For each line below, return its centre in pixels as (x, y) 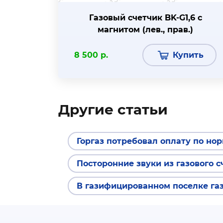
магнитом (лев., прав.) (145, 30)
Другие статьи (113, 110)
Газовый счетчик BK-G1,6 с (145, 18)
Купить (188, 55)
